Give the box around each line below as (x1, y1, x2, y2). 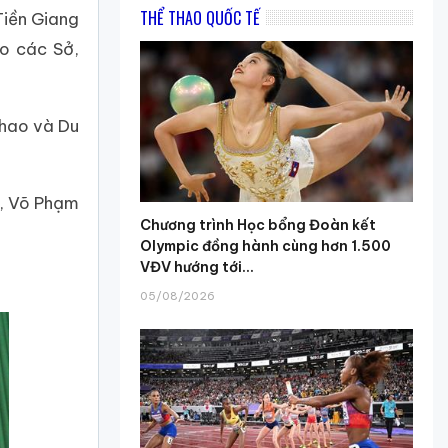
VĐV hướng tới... (140, 257, 255, 276)
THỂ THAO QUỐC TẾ (140, 6, 261, 31)
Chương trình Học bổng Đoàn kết (140, 215, 377, 234)
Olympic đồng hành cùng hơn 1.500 (140, 236, 392, 255)
